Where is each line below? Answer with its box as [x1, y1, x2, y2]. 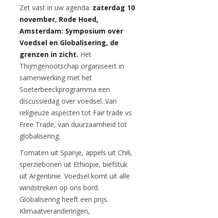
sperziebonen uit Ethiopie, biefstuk [19, 160, 127, 169]
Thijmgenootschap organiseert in [19, 61, 124, 71]
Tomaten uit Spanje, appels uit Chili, [19, 148, 132, 157]
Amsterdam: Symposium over [19, 26, 123, 36]
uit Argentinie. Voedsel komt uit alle [19, 171, 130, 181]
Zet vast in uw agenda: [19, 3, 92, 12]
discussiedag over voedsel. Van [19, 96, 117, 106]
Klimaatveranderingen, [19, 206, 90, 216]
